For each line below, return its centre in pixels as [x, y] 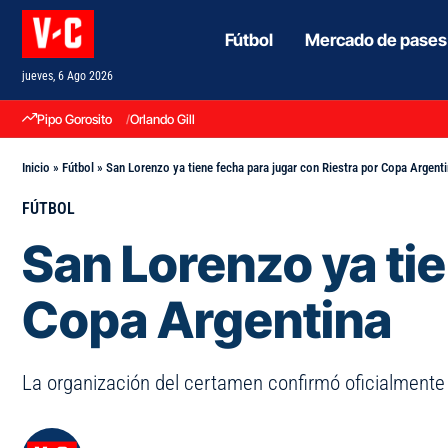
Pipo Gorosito [74, 118]
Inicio [36, 167]
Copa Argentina [207, 320]
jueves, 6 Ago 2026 [67, 76]
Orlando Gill [162, 118]
